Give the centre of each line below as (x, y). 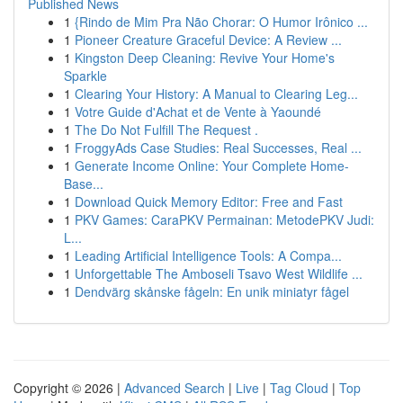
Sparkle (85, 76)
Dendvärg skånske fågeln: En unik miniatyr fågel (212, 291)
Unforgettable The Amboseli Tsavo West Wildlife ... (219, 273)
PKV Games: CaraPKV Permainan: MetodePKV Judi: (224, 219)
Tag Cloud (299, 388)
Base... (84, 184)
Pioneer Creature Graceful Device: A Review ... (208, 40)
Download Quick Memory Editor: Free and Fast (209, 201)
